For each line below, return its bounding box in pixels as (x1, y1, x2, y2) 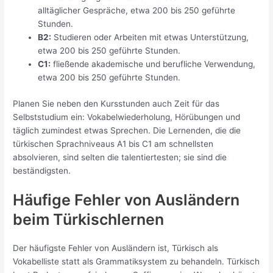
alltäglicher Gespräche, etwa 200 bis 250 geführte (38, 5, 236, 16)
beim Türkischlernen (13, 210, 165, 229)
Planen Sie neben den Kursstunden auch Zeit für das (13, 98, 220, 108)
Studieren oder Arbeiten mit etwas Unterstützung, (51, 32, 249, 43)
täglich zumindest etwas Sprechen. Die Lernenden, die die (13, 125, 241, 135)
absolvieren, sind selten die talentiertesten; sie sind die (13, 152, 227, 162)
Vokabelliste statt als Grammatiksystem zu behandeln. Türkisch (13, 257, 260, 267)
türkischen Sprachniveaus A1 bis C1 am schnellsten (13, 138, 214, 149)
